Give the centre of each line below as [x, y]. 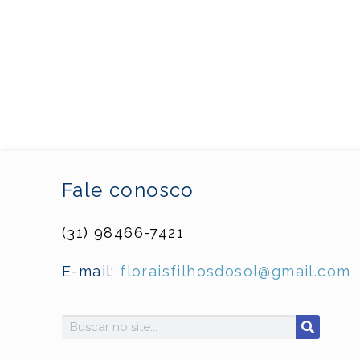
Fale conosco [128, 190]
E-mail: [91, 272]
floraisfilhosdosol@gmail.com [235, 272]
